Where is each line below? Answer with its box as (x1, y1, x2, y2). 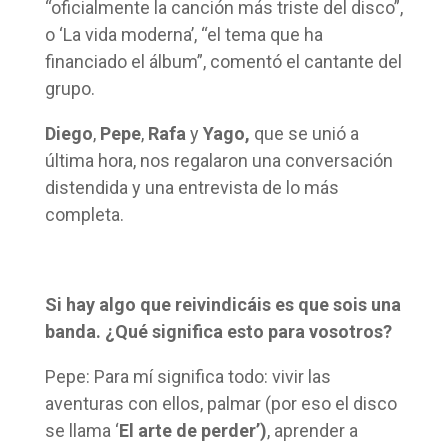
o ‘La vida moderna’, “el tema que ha (44, 23, 323, 45)
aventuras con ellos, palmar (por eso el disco (44, 392, 397, 414)
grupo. (44, 77, 95, 99)
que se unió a (249, 122, 359, 144)
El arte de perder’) (118, 419, 267, 441)
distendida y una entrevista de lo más (44, 176, 339, 198)
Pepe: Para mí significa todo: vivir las (44, 365, 331, 387)
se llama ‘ (44, 419, 119, 441)
